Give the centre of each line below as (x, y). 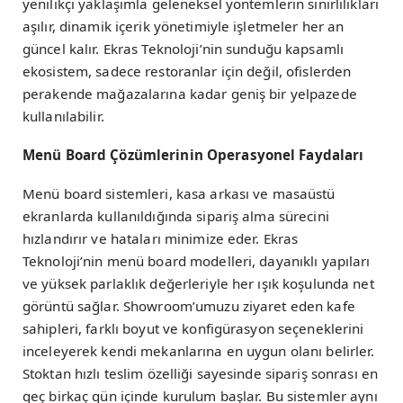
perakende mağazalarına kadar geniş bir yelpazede (190, 94)
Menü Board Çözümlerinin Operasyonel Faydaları (193, 155)
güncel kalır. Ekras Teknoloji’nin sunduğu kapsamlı (184, 49)
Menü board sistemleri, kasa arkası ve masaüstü (179, 194)
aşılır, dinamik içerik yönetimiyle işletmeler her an (184, 26)
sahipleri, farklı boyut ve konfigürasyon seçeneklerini (193, 329)
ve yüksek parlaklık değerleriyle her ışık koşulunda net (198, 284)
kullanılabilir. (63, 116)
